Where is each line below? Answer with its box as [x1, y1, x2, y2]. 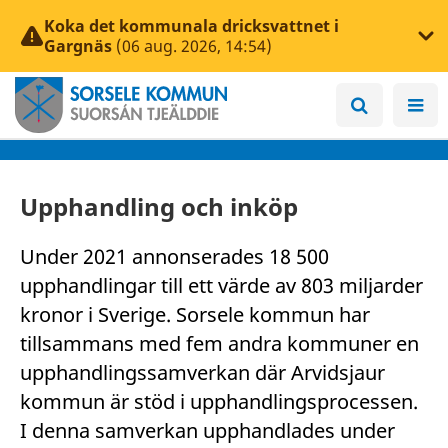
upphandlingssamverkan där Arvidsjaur [20, 359, 385, 386]
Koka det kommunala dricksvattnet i [44, 15, 339, 37]
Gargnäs [44, 35, 112, 57]
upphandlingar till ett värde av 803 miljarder [20, 272, 423, 299]
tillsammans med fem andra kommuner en [20, 330, 419, 357]
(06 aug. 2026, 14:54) [116, 35, 272, 57]
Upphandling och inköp [20, 190, 298, 223]
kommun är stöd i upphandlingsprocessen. [20, 388, 418, 415]
